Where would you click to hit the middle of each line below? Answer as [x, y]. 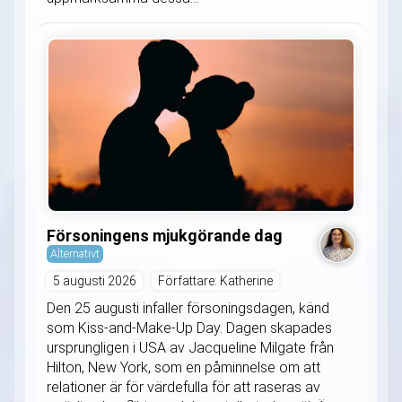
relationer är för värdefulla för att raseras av [184, 388]
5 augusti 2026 [95, 281]
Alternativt [75, 254]
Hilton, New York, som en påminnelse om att [184, 368]
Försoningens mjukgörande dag [165, 236]
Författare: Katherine [215, 281]
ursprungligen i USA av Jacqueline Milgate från [190, 348]
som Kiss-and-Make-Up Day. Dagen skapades [189, 328]
